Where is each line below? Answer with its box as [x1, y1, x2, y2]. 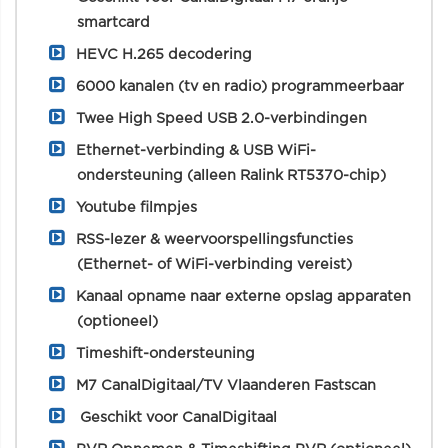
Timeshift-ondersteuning [76, 346, 255, 361]
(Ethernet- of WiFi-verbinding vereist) [77, 257, 352, 272]
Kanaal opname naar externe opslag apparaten [76, 289, 411, 304]
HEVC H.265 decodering [76, 47, 252, 62]
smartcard [77, 15, 150, 30]
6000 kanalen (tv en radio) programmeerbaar [76, 79, 404, 94]
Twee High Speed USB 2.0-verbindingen [76, 111, 367, 126]
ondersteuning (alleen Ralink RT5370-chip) [77, 168, 386, 183]
